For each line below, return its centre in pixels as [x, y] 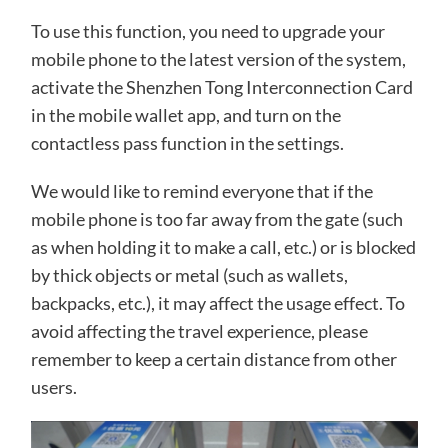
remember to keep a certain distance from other [213, 358]
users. [53, 386]
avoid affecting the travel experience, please [199, 330]
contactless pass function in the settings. [187, 142]
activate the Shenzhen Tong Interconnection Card [221, 86]
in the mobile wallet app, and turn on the [185, 114]
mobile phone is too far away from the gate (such [216, 218]
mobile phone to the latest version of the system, [218, 58]
